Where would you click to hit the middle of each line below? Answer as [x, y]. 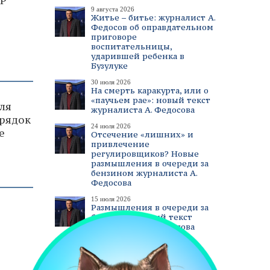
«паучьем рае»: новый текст [151, 100]
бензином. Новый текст [142, 217]
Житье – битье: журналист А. [153, 17]
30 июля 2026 [111, 82]
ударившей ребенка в [138, 56]
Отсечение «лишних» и [142, 134]
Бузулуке [109, 66]
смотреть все [77, 239]
